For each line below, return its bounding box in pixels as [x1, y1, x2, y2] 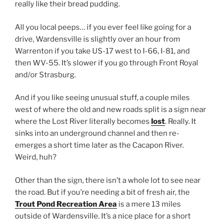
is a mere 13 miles [117, 199, 181, 209]
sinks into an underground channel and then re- [15, 129, 179, 138]
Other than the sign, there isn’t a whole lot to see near [15, 175, 201, 185]
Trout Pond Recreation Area [15, 199, 117, 209]
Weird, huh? [15, 153, 56, 162]
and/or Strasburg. [15, 70, 76, 79]
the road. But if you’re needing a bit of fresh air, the [15, 187, 190, 197]
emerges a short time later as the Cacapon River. [15, 141, 184, 150]
